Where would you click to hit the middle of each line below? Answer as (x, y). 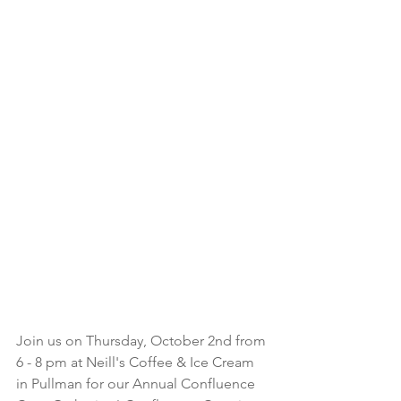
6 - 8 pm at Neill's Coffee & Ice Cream (137, 363)
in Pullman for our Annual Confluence (137, 384)
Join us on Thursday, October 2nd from (143, 341)
